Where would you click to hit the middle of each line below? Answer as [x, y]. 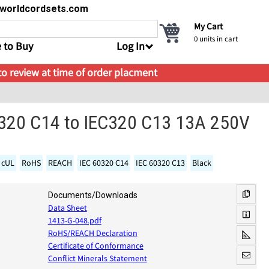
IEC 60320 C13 [161, 163]
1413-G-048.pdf [74, 220]
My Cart [208, 26]
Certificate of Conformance [95, 246]
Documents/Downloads [92, 195]
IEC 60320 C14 [104, 163]
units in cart [218, 39]
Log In [131, 46]
